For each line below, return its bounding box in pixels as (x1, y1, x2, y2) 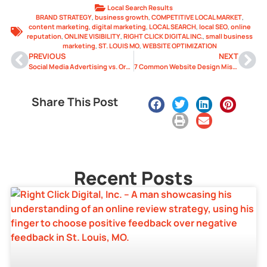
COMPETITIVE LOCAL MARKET (151, 12, 242, 21)
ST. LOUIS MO (98, 41, 139, 50)
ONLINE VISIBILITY (64, 31, 120, 41)
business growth (95, 12, 148, 21)
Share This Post (32, 94, 119, 110)
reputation (27, 31, 61, 41)
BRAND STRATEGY (36, 12, 92, 21)
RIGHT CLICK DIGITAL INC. (123, 31, 203, 41)
